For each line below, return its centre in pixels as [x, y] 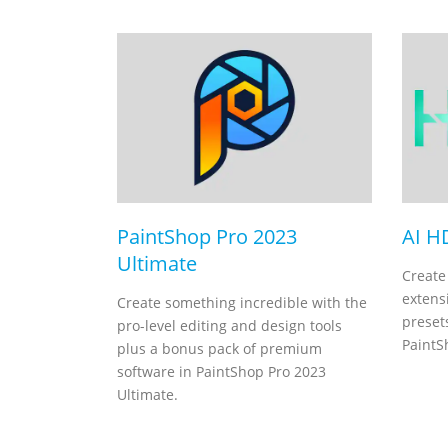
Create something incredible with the [242, 302]
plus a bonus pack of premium [219, 348]
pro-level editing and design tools [229, 325]
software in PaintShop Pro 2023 [221, 371]
